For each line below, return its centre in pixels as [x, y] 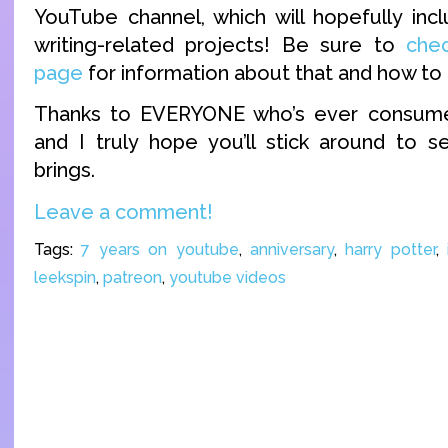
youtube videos [227, 278]
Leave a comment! [123, 211]
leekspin [65, 278]
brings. [64, 170]
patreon [132, 278]
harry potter [390, 250]
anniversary [292, 250]
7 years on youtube [160, 250]
